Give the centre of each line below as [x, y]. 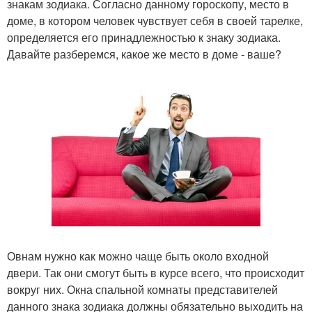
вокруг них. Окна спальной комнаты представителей [142, 289]
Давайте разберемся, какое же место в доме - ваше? [144, 54]
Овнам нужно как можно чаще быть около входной [138, 256]
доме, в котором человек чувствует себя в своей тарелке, [155, 21]
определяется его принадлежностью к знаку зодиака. [144, 37]
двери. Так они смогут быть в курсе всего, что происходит [156, 273]
